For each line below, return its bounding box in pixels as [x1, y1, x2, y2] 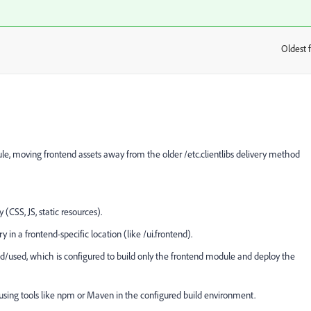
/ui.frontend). [143, 228, 192, 240]
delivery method [236, 148, 300, 160]
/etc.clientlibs [184, 148, 234, 160]
